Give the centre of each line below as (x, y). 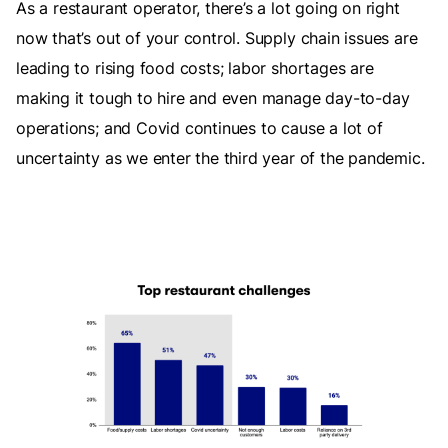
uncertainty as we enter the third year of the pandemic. (220, 158)
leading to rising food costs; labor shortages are (195, 68)
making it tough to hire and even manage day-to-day (213, 98)
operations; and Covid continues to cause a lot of (199, 128)
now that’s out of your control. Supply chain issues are (217, 38)
